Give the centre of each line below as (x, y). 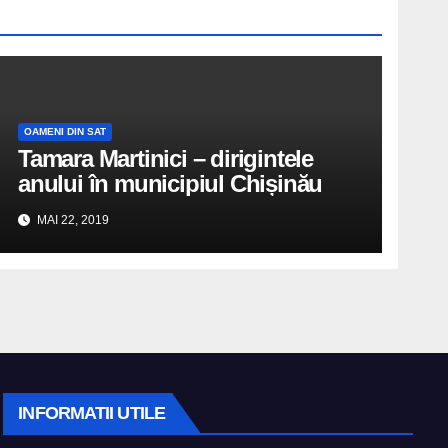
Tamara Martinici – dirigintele (165, 158)
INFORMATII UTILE (91, 413)
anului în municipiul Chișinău (170, 183)
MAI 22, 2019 (71, 220)
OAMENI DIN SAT (65, 131)
